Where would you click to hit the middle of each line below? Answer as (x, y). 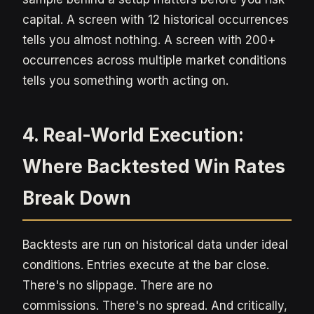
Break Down (77, 198)
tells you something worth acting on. (125, 81)
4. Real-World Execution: (133, 135)
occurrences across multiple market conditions (155, 60)
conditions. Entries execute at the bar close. (146, 265)
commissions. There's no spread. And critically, (155, 306)
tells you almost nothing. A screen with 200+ (149, 40)
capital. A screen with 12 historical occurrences (156, 20)
